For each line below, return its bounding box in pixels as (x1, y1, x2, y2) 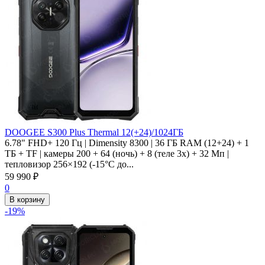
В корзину (9, 195, 45, 204)
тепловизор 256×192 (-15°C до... (5, 159, 134, 169)
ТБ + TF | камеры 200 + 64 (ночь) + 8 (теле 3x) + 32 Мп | (5, 148, 229, 159)
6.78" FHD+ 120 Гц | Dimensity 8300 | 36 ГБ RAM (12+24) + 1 (5, 137, 249, 148)
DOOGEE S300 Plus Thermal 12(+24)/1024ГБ (5, 127, 183, 137)
